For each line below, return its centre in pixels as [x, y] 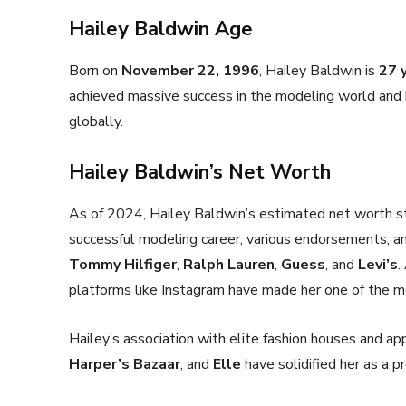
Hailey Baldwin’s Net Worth [200, 172]
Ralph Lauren [229, 265]
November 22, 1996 [190, 71]
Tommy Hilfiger [123, 265]
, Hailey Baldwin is [319, 71]
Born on [95, 71]
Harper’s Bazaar [125, 364]
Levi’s [378, 265]
